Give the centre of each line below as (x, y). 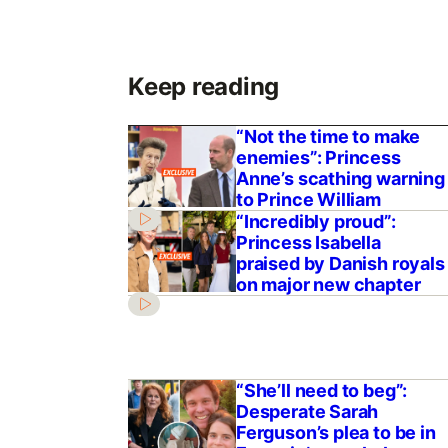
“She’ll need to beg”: (321, 391)
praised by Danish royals (340, 264)
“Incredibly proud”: (315, 222)
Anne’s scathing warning (340, 179)
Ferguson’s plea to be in (335, 433)
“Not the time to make (328, 137)
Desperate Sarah (307, 412)
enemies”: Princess (318, 158)
